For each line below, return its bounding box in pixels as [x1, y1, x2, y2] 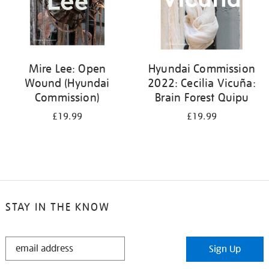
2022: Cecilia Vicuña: [148, 76, 256, 90]
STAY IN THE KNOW [5, 200, 110, 214]
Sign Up [209, 243, 241, 255]
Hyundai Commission [148, 61, 255, 76]
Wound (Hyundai [25, 76, 110, 90]
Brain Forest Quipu [154, 90, 249, 104]
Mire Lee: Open [28, 61, 106, 76]
